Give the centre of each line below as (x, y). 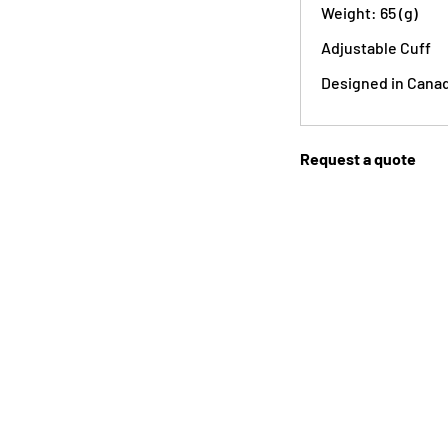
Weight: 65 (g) (369, 12)
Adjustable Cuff (376, 47)
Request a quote (358, 158)
